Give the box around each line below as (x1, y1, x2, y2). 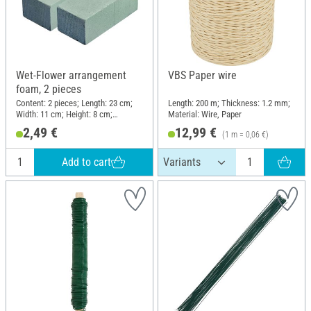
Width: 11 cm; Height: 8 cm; (16, 108, 112, 119)
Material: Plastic (16, 119, 74, 131)
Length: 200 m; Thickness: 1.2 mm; (168, 97, 290, 108)
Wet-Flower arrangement (16, 69, 126, 83)
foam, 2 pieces (16, 83, 81, 96)
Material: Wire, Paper (168, 108, 242, 119)
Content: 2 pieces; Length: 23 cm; (16, 97, 133, 108)
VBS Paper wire (168, 69, 237, 83)
